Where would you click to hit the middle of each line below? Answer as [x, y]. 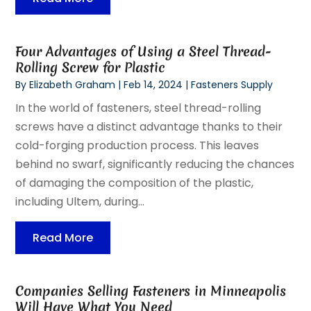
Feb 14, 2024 [153, 84]
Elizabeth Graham [73, 84]
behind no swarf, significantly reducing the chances [155, 164]
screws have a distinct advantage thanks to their [149, 126]
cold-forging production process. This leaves [137, 145]
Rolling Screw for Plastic [91, 67]
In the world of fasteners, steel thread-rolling [138, 108]
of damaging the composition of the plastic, [135, 183]
